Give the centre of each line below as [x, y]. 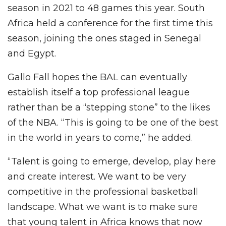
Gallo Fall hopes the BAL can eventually [97, 77]
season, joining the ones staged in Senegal [104, 39]
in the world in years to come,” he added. [100, 138]
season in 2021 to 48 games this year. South [106, 8]
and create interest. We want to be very [97, 177]
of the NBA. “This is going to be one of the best [113, 123]
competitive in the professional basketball [103, 192]
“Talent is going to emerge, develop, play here [112, 162]
